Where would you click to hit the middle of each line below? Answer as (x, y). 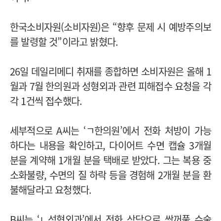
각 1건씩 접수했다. (46, 101)
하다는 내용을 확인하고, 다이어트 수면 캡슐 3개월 (110, 145)
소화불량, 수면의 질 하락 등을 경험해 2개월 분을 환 (110, 175)
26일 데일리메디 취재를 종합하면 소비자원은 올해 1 (110, 71)
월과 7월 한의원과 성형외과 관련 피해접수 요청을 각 (110, 86)
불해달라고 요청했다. (51, 189)
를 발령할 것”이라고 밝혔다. (64, 41)
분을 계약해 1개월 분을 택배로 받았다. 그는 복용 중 (110, 160)
